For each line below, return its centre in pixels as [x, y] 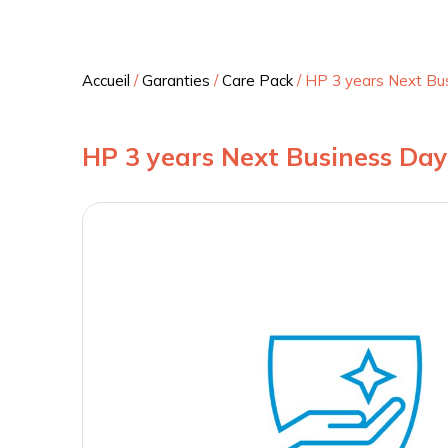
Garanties [176, 81]
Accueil [106, 81]
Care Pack [257, 81]
